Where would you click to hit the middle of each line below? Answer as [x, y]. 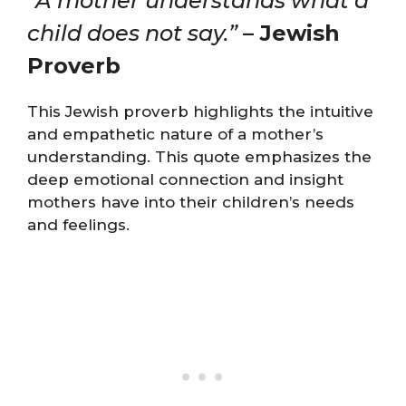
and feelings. [78, 224]
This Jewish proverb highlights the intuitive [200, 111]
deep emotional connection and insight [185, 179]
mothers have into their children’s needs [191, 202]
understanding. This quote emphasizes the [199, 156]
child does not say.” [132, 33]
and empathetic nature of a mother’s [175, 134]
